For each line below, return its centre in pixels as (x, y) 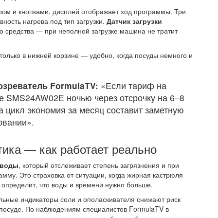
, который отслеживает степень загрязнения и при (99, 165)
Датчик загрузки (134, 21)
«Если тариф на (132, 85)
